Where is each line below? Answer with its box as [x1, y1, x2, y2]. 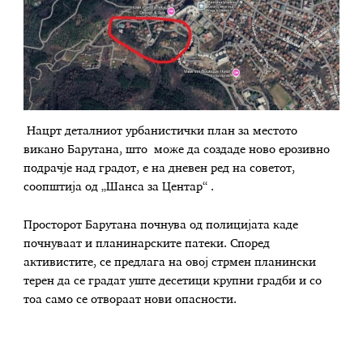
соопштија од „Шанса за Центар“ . [23, 181, 215, 193]
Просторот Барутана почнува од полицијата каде [23, 220, 299, 232]
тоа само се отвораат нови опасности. [23, 294, 237, 306]
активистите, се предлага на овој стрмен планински [23, 257, 317, 269]
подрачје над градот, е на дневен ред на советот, [23, 162, 296, 174]
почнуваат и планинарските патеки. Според [23, 238, 271, 250]
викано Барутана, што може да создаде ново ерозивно [23, 143, 331, 156]
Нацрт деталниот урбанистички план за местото [23, 125, 298, 137]
